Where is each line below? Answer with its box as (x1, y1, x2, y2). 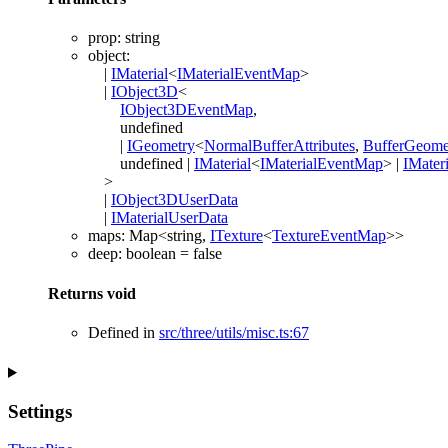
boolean (126, 245, 176, 263)
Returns (48, 284, 107, 302)
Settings (8, 400, 72, 422)
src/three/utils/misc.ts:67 (159, 323, 309, 341)
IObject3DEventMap (120, 101, 253, 119)
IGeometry (127, 137, 195, 155)
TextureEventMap (272, 227, 386, 245)
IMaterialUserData (111, 209, 228, 227)
